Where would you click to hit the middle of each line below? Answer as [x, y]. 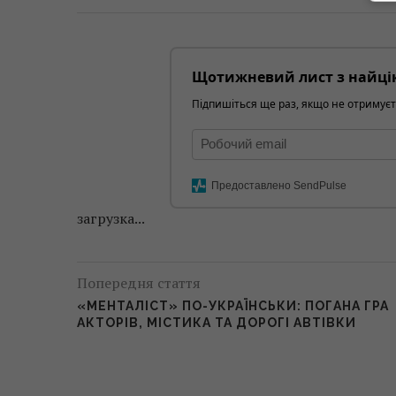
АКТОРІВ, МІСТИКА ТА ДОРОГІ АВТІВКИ [217, 322]
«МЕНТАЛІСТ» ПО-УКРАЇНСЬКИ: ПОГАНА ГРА [233, 305]
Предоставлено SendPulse [279, 185]
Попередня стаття [139, 282]
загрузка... [111, 218]
